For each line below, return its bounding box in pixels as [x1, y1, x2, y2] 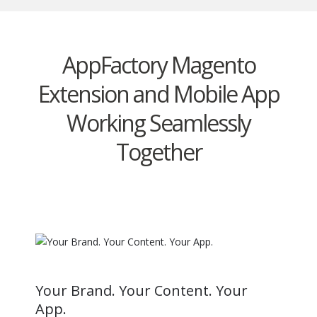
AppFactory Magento [62, 50, 255, 81]
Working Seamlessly [67, 108, 250, 139]
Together [115, 137, 202, 168]
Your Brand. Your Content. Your [35, 280, 248, 300]
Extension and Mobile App [38, 79, 279, 110]
